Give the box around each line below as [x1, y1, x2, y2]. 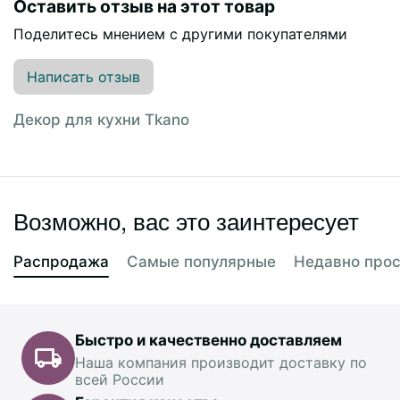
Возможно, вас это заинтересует [13, 204, 359, 237]
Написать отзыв [27, 67, 140, 86]
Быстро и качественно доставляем [75, 331, 342, 349]
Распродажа [13, 253, 109, 271]
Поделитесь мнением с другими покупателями [13, 24, 347, 43]
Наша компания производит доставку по [75, 354, 367, 371]
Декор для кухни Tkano [13, 111, 189, 129]
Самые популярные [127, 253, 276, 271]
